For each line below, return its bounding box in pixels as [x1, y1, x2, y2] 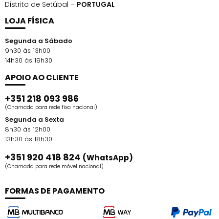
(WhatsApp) [83, 153, 133, 163]
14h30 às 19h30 [5, 56, 52, 66]
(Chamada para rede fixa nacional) [5, 103, 97, 111]
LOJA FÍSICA [5, 15, 54, 27]
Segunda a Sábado [5, 36, 72, 46]
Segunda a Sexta [5, 115, 64, 125]
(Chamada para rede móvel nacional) [5, 162, 104, 171]
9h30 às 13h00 [5, 46, 50, 56]
